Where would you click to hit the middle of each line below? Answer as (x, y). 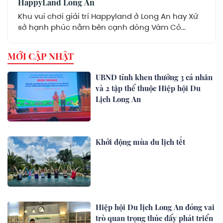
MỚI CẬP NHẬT (41, 56)
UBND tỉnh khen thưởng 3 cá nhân (154, 77)
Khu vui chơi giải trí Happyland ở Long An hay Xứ (108, 16)
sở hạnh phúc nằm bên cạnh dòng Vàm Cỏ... (102, 27)
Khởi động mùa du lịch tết (141, 142)
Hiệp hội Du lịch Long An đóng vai (155, 207)
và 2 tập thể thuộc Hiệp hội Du (148, 88)
